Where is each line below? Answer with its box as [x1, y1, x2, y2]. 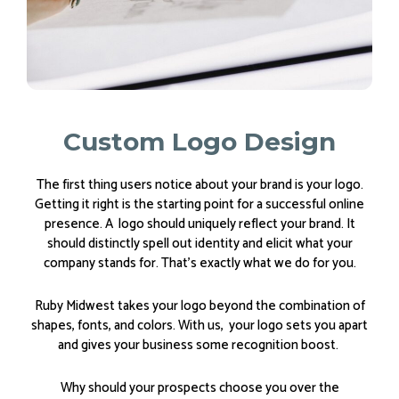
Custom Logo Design [63, 126, 336, 157]
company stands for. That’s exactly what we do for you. [43, 251, 356, 274]
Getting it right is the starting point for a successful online [35, 192, 364, 216]
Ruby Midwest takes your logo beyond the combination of [34, 295, 365, 318]
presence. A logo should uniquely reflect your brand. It [44, 212, 355, 235]
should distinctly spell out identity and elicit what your [46, 232, 353, 255]
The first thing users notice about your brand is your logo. [36, 173, 363, 196]
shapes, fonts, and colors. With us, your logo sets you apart [31, 314, 368, 338]
